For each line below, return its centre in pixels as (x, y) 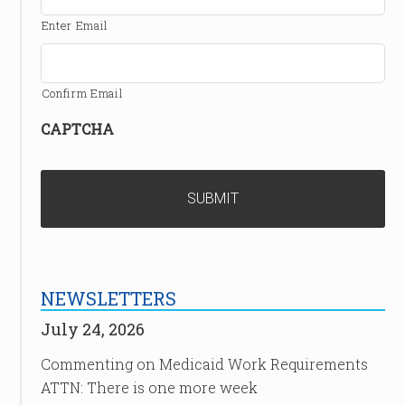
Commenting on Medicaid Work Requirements (204, 364)
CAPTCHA (77, 129)
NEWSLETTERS (108, 298)
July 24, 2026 (92, 329)
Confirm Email (82, 93)
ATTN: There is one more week (149, 387)
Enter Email (75, 25)
